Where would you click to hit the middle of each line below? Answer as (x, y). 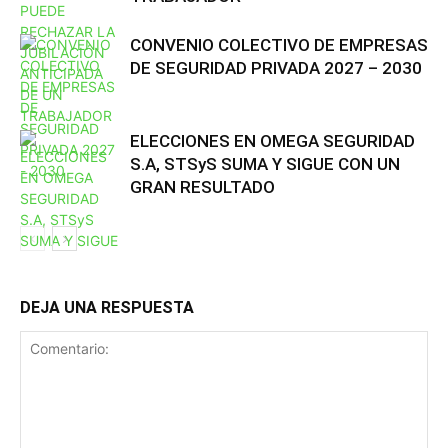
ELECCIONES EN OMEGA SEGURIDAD (272, 140)
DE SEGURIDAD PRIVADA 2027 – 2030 (276, 67)
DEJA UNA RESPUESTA (107, 307)
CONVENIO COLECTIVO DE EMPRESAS (279, 44)
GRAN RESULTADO (202, 186)
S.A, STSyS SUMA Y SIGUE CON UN (265, 163)
